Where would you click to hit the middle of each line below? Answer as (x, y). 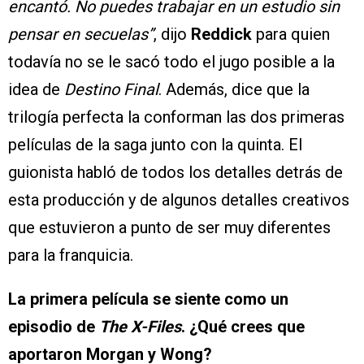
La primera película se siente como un (148, 299)
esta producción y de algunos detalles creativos (179, 200)
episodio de (54, 327)
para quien (293, 35)
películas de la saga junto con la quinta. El (155, 145)
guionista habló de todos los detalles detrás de (175, 173)
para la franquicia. (71, 256)
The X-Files (140, 327)
